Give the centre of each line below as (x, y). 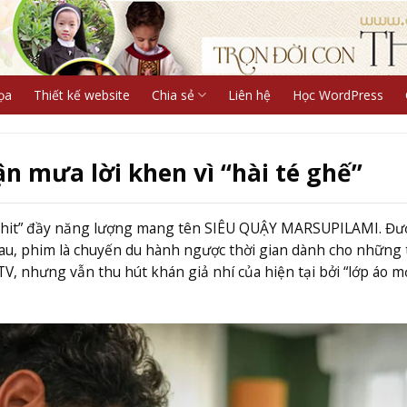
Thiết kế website (81, 95)
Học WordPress (338, 95)
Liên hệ (249, 95)
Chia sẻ (173, 95)
